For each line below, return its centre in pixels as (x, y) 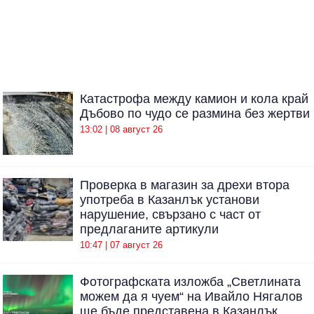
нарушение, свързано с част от (170, 214)
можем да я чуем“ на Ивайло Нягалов (191, 296)
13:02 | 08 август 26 (121, 129)
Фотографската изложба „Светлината (190, 281)
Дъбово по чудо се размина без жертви (195, 114)
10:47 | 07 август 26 (121, 245)
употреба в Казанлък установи (170, 200)
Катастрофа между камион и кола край (194, 99)
